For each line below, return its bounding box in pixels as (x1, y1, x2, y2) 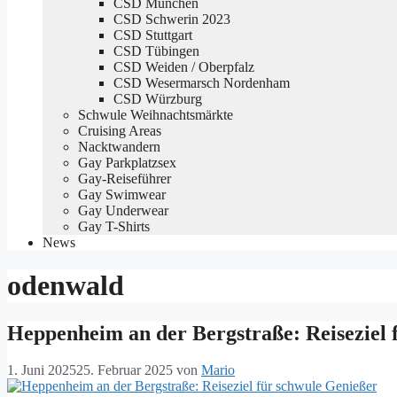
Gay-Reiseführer (78, 170, 171, 186)
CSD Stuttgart (113, 27, 192, 43)
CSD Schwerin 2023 (113, 11, 230, 27)
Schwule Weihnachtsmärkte (78, 106, 233, 122)
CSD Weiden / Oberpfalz (113, 58, 254, 74)
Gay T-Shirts (78, 218, 150, 234)
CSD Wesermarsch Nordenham (113, 74, 290, 90)
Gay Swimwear (78, 186, 166, 202)
